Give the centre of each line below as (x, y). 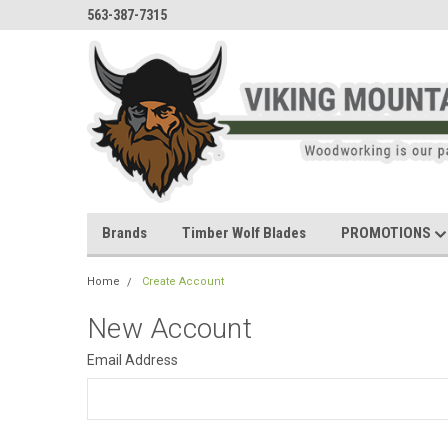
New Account (169, 328)
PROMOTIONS (387, 233)
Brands (124, 233)
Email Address (132, 360)
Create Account (183, 281)
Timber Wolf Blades (244, 233)
